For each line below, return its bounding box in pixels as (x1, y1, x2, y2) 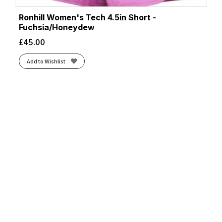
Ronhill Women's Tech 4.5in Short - (19, 13, 156, 23)
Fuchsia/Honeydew (19, 23, 95, 33)
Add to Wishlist (26, 56, 65, 65)
